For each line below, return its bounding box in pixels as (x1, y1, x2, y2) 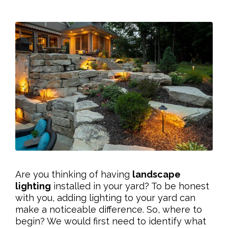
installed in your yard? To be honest (51, 180, 209, 191)
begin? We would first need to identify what (15, 215, 206, 226)
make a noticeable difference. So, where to (15, 204, 202, 215)
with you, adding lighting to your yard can (15, 192, 195, 203)
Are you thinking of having (15, 168, 132, 180)
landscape (132, 168, 181, 180)
